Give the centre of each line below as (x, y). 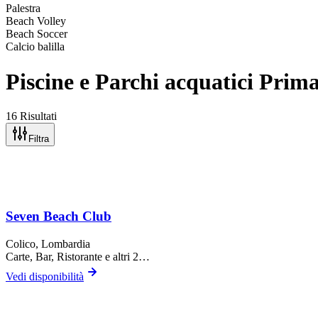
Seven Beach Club (59, 216)
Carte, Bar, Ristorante (54, 256)
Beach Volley (36, 21)
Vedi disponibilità (45, 276)
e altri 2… (126, 256)
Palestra (23, 9)
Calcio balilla (35, 47)
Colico (21, 243)
